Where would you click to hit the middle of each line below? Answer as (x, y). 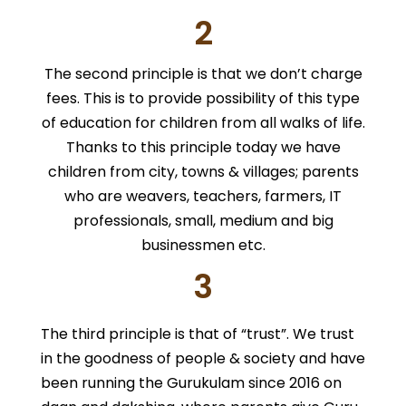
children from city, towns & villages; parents (203, 171)
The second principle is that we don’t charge (203, 73)
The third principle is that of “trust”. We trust (198, 333)
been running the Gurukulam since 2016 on (191, 382)
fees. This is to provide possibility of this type (203, 98)
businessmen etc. (203, 245)
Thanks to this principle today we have (203, 147)
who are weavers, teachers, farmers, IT (203, 196)
